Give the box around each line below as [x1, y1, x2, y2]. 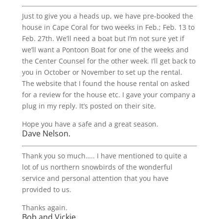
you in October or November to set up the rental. [22, 67, 182, 77]
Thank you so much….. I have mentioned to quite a [22, 151, 187, 160]
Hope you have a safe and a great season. [22, 119, 158, 129]
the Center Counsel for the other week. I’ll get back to [22, 56, 196, 66]
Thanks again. [22, 203, 67, 212]
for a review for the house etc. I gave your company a [22, 90, 196, 99]
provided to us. [22, 185, 71, 194]
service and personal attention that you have [22, 174, 169, 183]
